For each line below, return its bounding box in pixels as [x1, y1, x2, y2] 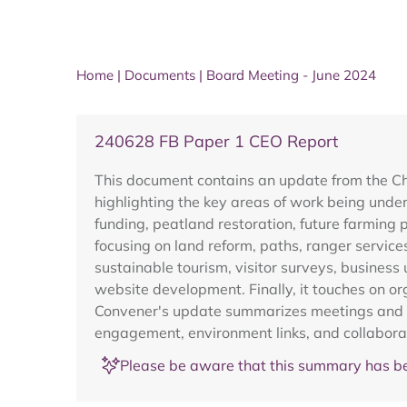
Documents [124, 66, 195, 84]
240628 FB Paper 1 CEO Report [94, 131, 338, 152]
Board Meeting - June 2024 [206, 66, 376, 84]
